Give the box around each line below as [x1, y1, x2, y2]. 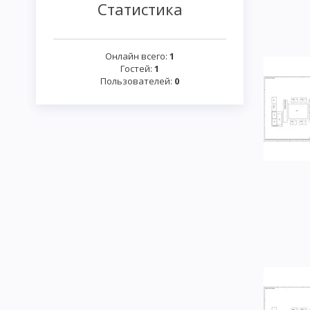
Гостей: [120, 62, 154, 75]
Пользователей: [100, 75, 174, 88]
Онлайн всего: [105, 50, 170, 63]
